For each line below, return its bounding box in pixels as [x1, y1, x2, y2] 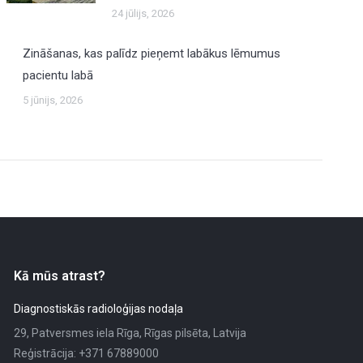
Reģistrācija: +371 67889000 [13, 347, 159, 360]
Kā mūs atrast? [13, 268, 105, 284]
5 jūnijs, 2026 [23, 94, 83, 106]
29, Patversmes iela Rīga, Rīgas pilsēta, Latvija [13, 327, 246, 340]
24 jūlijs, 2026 [112, 7, 175, 19]
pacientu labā [23, 68, 94, 83]
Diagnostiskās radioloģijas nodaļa [13, 302, 183, 315]
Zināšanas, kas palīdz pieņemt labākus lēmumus [23, 46, 281, 61]
